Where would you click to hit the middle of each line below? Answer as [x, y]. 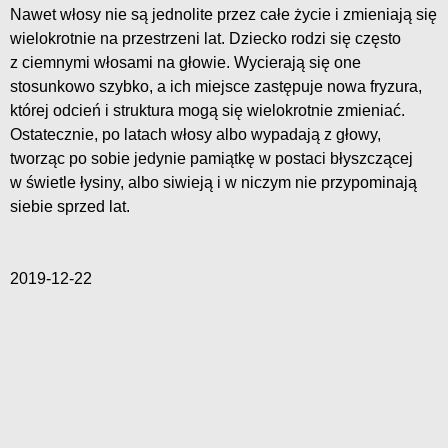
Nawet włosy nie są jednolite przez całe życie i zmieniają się [223, 15]
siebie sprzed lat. [70, 207]
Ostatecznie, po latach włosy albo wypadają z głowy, [195, 135]
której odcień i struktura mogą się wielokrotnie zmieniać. [207, 111]
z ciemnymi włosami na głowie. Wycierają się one [185, 63]
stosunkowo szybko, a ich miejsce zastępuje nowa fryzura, [216, 87]
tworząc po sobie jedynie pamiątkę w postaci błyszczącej [211, 159]
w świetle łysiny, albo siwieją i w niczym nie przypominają [213, 183]
